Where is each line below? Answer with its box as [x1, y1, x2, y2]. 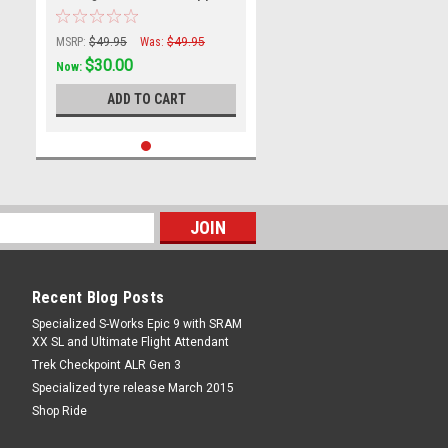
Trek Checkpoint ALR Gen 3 [31, 358, 181, 372]
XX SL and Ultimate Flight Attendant [31, 335, 229, 349]
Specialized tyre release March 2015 [31, 381, 234, 395]
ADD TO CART [106, 91, 186, 107]
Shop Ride [31, 404, 87, 418]
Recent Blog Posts [31, 288, 164, 307]
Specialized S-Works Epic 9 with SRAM [31, 317, 242, 331]
